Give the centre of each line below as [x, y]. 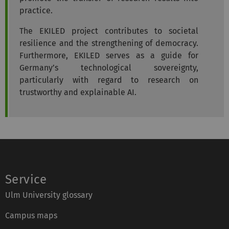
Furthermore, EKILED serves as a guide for [109, 55]
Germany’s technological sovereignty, [109, 67]
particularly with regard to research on [109, 80]
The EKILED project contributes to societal [109, 31]
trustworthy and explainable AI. [78, 92]
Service [26, 179]
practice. [36, 10]
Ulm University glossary [49, 195]
